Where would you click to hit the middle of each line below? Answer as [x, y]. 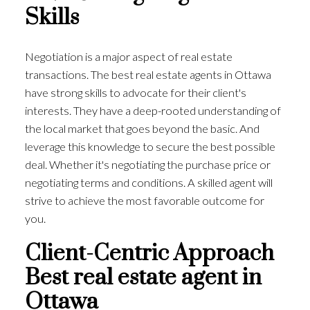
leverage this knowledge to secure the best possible [150, 147]
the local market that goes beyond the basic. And [142, 129]
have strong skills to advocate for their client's [135, 93]
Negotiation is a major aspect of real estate [128, 57]
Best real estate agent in [143, 277]
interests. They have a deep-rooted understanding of [153, 111]
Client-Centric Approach [149, 253]
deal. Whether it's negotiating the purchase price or [147, 165]
